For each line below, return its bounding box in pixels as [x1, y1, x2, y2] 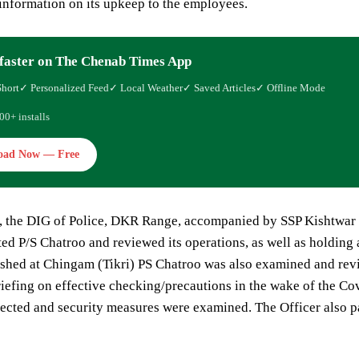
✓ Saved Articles [183, 82, 256, 95]
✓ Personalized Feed [19, 82, 109, 95]
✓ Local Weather [109, 82, 183, 95]
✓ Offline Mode [256, 82, 325, 95]
